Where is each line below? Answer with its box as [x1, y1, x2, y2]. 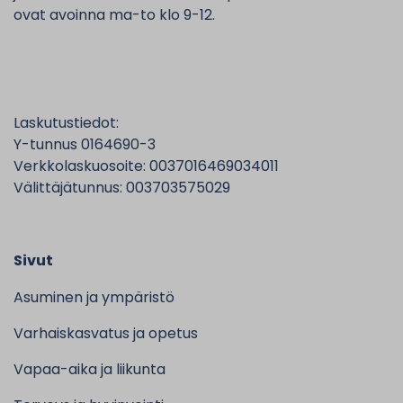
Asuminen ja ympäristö [13, 287, 175, 308]
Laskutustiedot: [13, 112, 119, 133]
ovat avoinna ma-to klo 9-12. [13, 4, 215, 25]
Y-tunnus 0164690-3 [13, 134, 156, 155]
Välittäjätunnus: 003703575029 [13, 177, 230, 198]
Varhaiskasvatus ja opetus [13, 323, 198, 344]
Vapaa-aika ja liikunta [13, 359, 166, 380]
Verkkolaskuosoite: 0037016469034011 [13, 156, 279, 176]
